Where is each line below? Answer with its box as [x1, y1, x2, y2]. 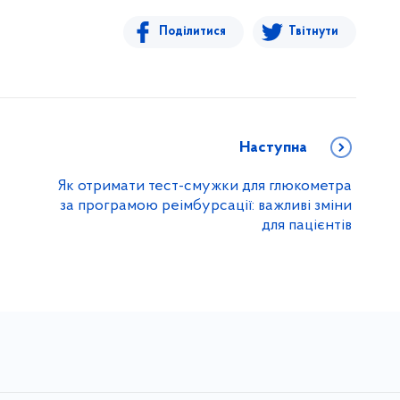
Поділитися [159, 24, 226, 38]
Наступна [239, 138, 307, 156]
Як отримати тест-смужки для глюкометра [58, 177, 352, 195]
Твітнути [288, 24, 338, 38]
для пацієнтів [262, 216, 352, 234]
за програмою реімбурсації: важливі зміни [60, 196, 352, 214]
